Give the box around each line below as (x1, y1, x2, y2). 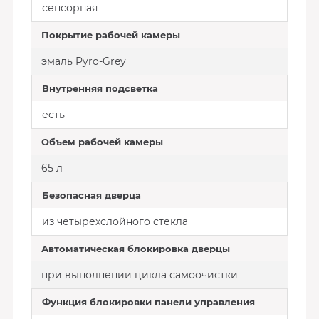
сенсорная (41, 1, 98, 14)
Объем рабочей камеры (41, 136, 163, 147)
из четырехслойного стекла (41, 215, 188, 228)
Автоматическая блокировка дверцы (41, 243, 230, 254)
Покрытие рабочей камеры (41, 29, 180, 41)
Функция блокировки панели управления (41, 296, 255, 308)
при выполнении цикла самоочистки (41, 268, 238, 281)
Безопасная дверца (41, 189, 141, 201)
